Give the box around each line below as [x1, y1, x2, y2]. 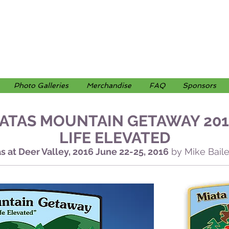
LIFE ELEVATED [59, 129, 170, 147]
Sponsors [182, 81, 216, 89]
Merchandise [86, 81, 131, 89]
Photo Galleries [14, 81, 68, 89]
